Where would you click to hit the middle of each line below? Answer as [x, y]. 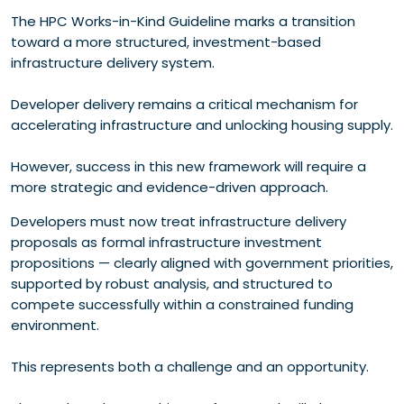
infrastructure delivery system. [113, 62]
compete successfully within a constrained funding [182, 304]
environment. [55, 325]
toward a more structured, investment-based [166, 41]
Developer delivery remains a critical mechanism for [184, 104]
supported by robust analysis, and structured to [172, 283]
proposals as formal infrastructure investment [166, 242]
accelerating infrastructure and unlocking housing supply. [202, 124]
